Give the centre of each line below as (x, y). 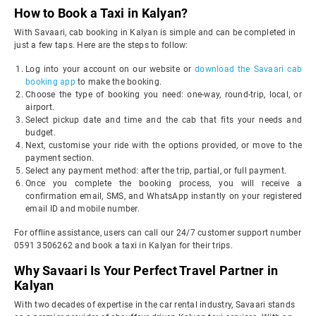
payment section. (60, 158)
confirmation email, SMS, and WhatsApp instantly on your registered (164, 196)
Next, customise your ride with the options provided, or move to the (164, 145)
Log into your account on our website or (110, 69)
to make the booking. (118, 82)
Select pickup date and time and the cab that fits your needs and (164, 120)
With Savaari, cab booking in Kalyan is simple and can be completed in (155, 32)
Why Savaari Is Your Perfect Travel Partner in (146, 271)
